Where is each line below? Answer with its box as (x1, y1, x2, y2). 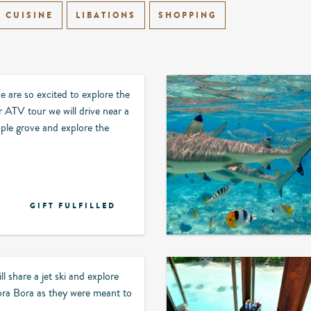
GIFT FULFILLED (30, 200, 116, 212)
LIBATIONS (76, 8, 136, 22)
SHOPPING (158, 8, 217, 22)
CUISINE (6, 8, 53, 22)
